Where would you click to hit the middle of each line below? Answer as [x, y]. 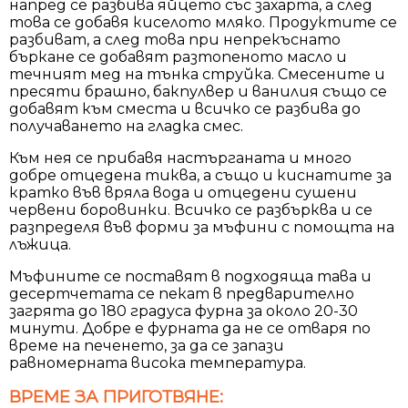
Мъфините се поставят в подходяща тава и [190, 276]
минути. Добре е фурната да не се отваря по [190, 328]
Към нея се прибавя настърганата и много [180, 158]
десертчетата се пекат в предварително [182, 293]
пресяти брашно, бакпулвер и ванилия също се [198, 91]
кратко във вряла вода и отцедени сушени [183, 192]
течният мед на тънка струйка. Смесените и [197, 74]
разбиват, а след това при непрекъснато [175, 39]
